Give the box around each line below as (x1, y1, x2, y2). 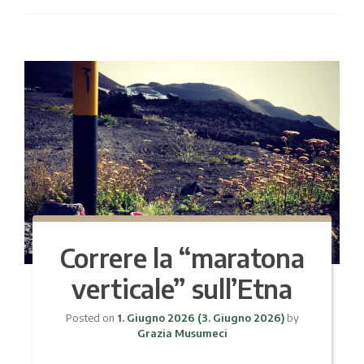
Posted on (65, 310, 117, 324)
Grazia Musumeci (136, 326, 227, 340)
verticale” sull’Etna (71, 271, 292, 305)
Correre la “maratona (59, 240, 305, 274)
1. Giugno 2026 (116, 310, 195, 324)
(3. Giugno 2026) (194, 310, 287, 324)
